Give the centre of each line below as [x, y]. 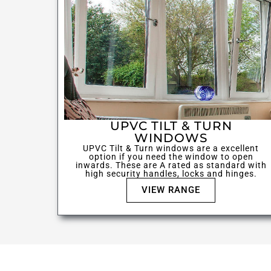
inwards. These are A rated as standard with [171, 165]
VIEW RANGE [171, 190]
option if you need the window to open [171, 157]
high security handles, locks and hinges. [171, 174]
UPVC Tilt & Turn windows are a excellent [171, 149]
